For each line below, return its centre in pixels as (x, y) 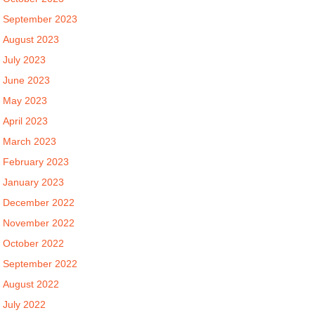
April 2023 (26, 121)
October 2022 (34, 243)
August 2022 (31, 284)
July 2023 (25, 60)
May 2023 (25, 101)
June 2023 (27, 80)
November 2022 (39, 223)
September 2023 (40, 19)
